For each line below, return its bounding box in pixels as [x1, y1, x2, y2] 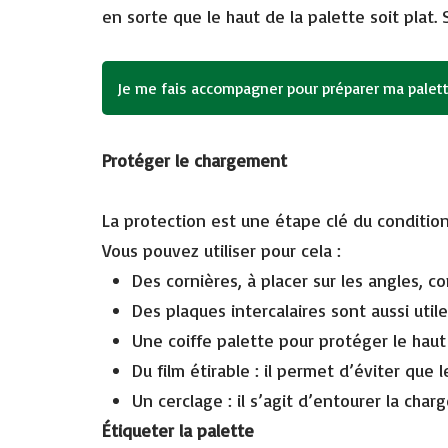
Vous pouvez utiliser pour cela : [102, 238, 341, 261]
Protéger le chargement [102, 148, 287, 171]
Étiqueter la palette [102, 418, 254, 441]
